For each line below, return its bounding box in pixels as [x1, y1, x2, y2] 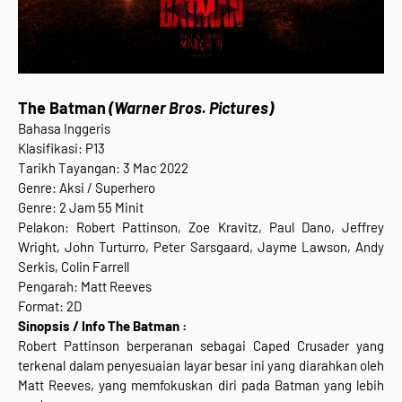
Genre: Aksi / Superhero [18, 179, 155, 196]
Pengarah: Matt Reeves [18, 277, 152, 294]
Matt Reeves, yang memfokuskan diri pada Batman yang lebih [18, 376, 384, 393]
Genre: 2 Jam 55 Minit [18, 198, 144, 215]
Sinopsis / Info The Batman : [18, 317, 189, 334]
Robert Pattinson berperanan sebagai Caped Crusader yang [18, 336, 384, 354]
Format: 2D [18, 297, 82, 314]
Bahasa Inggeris [18, 119, 110, 136]
